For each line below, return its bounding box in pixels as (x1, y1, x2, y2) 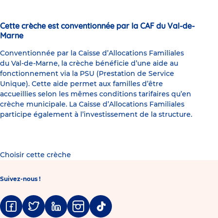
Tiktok (90, 208, 108, 216)
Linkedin (45, 208, 70, 216)
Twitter (22, 208, 43, 216)
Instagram (67, 208, 98, 216)
